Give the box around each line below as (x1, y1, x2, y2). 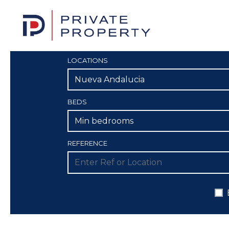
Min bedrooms (75, 116, 133, 126)
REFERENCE (67, 139, 107, 148)
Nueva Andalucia (75, 75, 145, 85)
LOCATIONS (67, 56, 108, 64)
